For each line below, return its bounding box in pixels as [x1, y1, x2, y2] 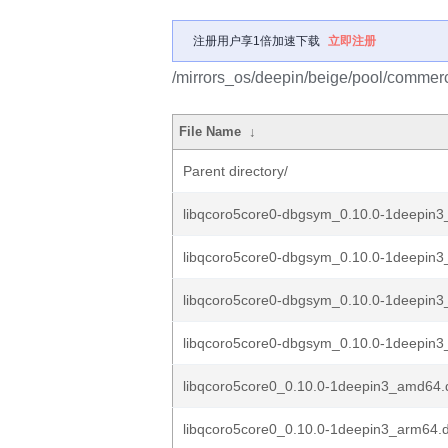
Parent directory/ [183, 163, 288, 179]
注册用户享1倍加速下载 [193, 34, 320, 48]
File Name [179, 124, 242, 139]
